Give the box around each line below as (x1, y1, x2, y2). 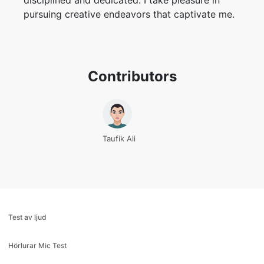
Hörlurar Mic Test (8, 241, 67, 250)
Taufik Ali (103, 134, 136, 143)
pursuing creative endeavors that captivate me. (24, 8, 235, 20)
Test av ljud (8, 213, 47, 222)
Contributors (87, 68, 177, 85)
